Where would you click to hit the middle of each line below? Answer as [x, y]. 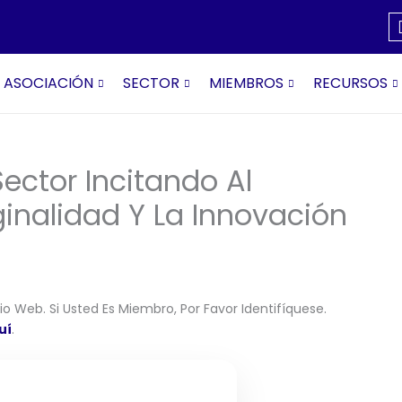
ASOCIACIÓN [48, 83]
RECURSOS [350, 83]
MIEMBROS [246, 83]
